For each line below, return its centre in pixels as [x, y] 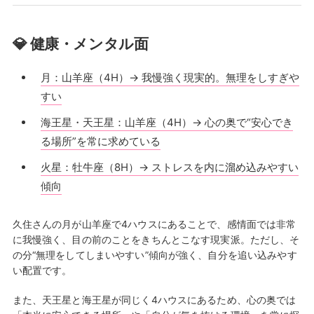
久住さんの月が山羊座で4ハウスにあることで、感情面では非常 [154, 224]
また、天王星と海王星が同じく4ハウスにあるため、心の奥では [154, 300]
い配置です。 [42, 271]
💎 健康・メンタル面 [80, 44]
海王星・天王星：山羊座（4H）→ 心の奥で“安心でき [166, 123]
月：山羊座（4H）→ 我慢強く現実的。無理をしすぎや [170, 78]
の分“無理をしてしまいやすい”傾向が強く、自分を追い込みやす [155, 255]
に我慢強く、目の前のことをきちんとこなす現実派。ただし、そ [156, 240]
